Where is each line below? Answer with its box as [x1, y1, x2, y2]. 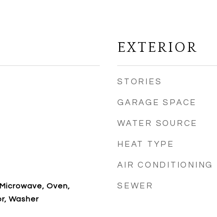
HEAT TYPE [117, 140, 174, 149]
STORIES [117, 77, 162, 86]
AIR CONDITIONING [117, 161, 213, 170]
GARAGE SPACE [117, 98, 197, 107]
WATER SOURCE [117, 119, 198, 128]
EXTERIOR [117, 40, 198, 56]
